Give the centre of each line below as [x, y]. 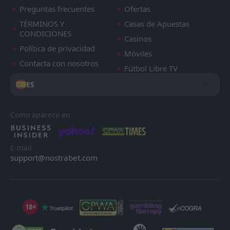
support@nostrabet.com [54, 158]
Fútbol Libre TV [151, 69]
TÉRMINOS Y [42, 24]
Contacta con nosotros [59, 63]
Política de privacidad [57, 49]
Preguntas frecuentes [57, 9]
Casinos [138, 39]
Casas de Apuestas [157, 24]
